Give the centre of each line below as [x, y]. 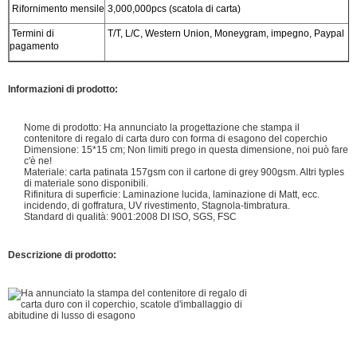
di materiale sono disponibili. [86, 183]
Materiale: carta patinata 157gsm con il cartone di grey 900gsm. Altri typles [184, 172]
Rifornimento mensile [57, 8]
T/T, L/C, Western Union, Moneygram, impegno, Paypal [225, 33]
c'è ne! [38, 161]
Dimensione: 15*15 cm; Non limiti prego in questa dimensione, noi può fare [186, 149]
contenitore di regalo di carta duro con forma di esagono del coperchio [176, 138]
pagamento [34, 46]
